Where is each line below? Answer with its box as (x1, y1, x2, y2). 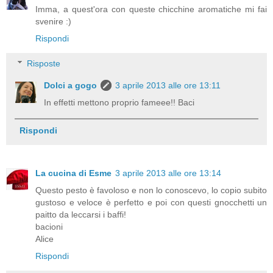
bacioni (35, 221, 63, 232)
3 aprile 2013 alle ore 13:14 (115, 168, 221, 178)
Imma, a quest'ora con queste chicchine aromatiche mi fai (35, 4, 267, 14)
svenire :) (35, 16, 71, 26)
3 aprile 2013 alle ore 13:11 (115, 80, 221, 91)
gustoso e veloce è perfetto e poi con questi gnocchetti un (35, 197, 267, 207)
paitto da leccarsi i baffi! (35, 209, 126, 219)
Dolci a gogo (44, 80, 97, 91)
